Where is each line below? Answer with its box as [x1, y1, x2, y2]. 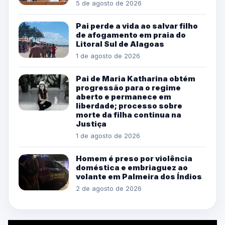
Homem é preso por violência [76, 153, 192, 163]
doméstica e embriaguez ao [76, 162, 188, 172]
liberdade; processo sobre [76, 100, 182, 110]
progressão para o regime [76, 82, 181, 92]
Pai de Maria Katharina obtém [76, 73, 195, 83]
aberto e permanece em [76, 91, 171, 101]
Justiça [76, 119, 106, 129]
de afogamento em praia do [76, 30, 186, 40]
